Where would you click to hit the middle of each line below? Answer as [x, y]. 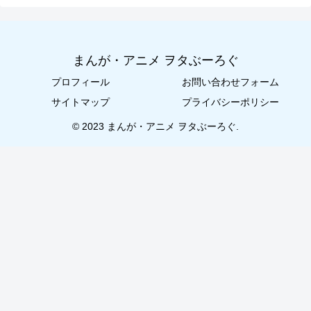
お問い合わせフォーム [230, 82]
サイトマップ [81, 102]
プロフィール [81, 82]
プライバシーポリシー [230, 102]
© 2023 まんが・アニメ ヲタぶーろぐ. [155, 127]
